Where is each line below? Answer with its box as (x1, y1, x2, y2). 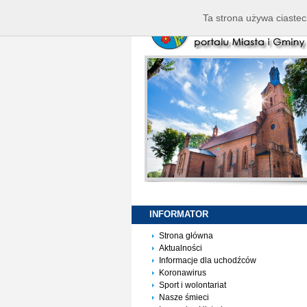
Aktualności (159, 243, 202, 253)
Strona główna (159, 231, 213, 241)
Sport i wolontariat (159, 280, 226, 290)
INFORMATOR (149, 209, 208, 219)
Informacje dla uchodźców (159, 256, 256, 265)
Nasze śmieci (159, 293, 209, 302)
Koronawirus (159, 268, 206, 278)
